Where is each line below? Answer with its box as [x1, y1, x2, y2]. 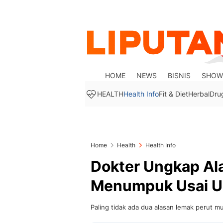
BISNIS [168, 71, 191, 80]
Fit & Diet [159, 90, 188, 98]
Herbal [188, 90, 210, 98]
